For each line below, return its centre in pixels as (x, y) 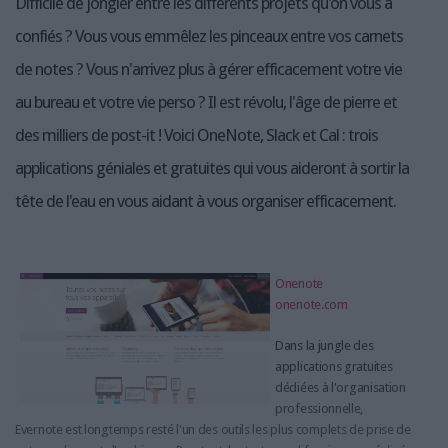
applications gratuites (334, 366)
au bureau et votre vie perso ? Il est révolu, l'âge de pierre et (206, 101)
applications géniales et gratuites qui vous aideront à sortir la (212, 167)
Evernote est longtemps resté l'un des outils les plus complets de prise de (213, 429)
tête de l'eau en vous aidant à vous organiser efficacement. (205, 200)
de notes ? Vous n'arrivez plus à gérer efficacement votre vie (208, 68)
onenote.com (311, 304)
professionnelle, (319, 408)
